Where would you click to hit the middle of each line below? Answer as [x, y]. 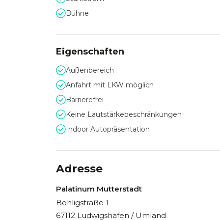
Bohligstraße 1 [82, 203]
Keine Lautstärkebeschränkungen [124, 114]
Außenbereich [90, 70]
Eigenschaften [90, 52]
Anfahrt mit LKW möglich [110, 85]
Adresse [79, 169]
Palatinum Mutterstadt [99, 189]
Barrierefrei [85, 100]
